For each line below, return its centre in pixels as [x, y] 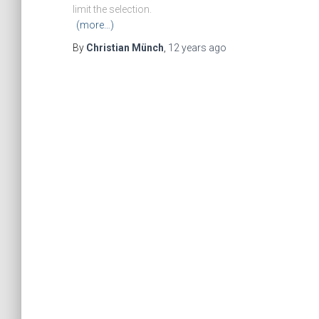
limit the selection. [112, 9]
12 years [187, 48]
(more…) [95, 25]
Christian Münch [125, 48]
